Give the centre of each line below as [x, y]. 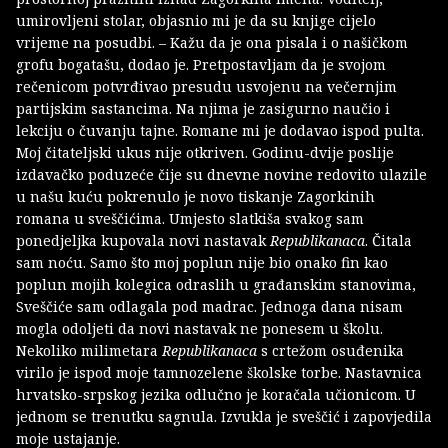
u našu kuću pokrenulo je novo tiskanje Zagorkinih [195, 196]
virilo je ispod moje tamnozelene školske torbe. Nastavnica [219, 372]
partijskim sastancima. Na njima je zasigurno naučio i [203, 108]
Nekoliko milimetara [89, 350]
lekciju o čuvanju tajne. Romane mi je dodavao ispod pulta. [220, 130]
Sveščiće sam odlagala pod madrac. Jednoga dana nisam [209, 306]
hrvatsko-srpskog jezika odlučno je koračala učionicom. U [216, 394]
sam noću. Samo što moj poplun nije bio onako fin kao [202, 262]
